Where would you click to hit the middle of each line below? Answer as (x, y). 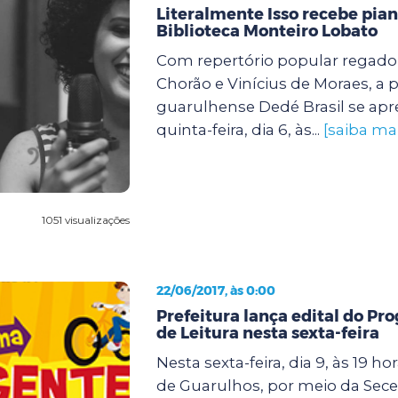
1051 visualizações (85, 219)
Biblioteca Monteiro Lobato (267, 31)
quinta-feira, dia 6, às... (239, 129)
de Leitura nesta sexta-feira (267, 333)
